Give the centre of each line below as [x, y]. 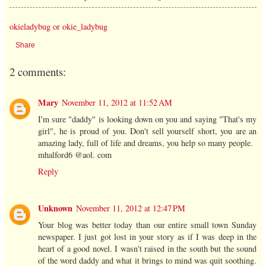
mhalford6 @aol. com [75, 155]
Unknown [55, 208]
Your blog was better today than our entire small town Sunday [147, 225]
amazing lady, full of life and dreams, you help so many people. [145, 143]
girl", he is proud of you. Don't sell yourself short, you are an [147, 131]
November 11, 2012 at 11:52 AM [117, 103]
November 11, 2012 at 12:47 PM [131, 208]
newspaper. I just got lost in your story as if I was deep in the [147, 237]
